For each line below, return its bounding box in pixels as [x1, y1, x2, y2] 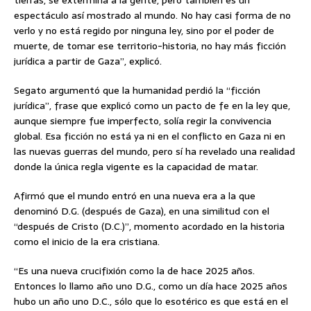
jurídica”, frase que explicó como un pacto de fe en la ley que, [14, 97, 290, 113]
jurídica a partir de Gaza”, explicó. [14, 53, 162, 69]
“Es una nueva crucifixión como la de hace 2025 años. [14, 262, 255, 278]
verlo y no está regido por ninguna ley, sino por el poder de [14, 22, 274, 38]
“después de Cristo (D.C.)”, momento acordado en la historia [14, 218, 285, 234]
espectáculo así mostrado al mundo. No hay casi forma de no [14, 7, 291, 23]
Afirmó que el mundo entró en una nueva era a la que [14, 187, 255, 203]
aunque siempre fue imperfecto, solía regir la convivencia [14, 112, 271, 128]
